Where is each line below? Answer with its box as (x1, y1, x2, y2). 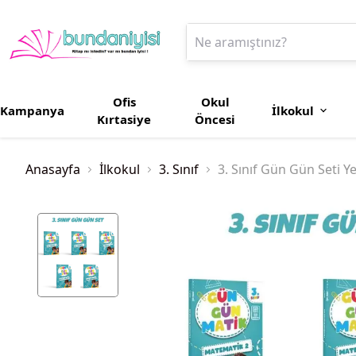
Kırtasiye (97, 111, 152, 127)
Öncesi (195, 111, 236, 127)
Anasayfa (25, 161, 80, 178)
